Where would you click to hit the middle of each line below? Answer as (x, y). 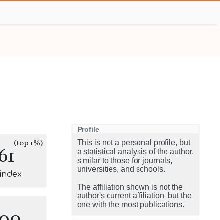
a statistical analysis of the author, (135, 151)
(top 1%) (28, 143)
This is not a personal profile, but (134, 143)
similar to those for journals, (125, 160)
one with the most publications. (131, 205)
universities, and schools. (121, 169)
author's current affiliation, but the (134, 196)
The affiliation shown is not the (130, 187)
